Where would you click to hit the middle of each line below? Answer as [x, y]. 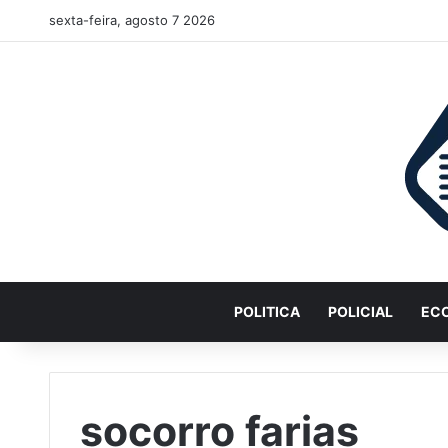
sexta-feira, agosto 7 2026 [131, 20]
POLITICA [267, 311]
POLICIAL [361, 311]
